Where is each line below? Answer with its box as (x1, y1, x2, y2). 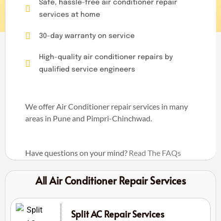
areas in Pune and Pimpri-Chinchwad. (25, 113, 152, 123)
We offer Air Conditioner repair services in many (25, 101, 188, 111)
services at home (38, 11, 100, 18)
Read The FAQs (129, 147, 181, 157)
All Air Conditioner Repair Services (35, 173, 186, 187)
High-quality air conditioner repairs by (38, 53, 173, 61)
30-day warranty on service (38, 32, 135, 39)
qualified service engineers (38, 66, 135, 73)
